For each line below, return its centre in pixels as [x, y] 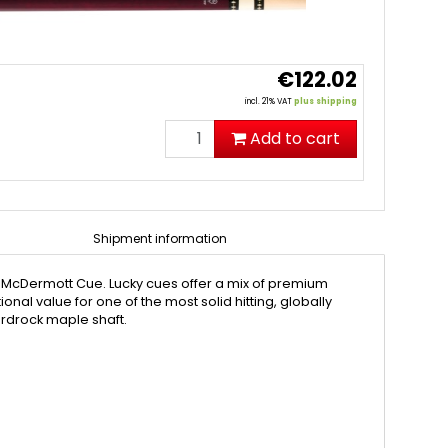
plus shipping [326, 102]
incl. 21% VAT [270, 102]
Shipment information [159, 239]
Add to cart [295, 139]
